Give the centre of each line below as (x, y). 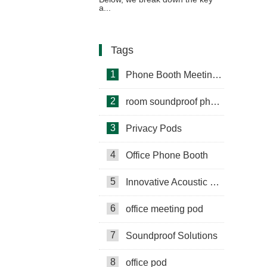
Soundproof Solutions (172, 236)
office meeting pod (164, 209)
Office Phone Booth (167, 155)
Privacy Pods (154, 128)
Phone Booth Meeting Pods (169, 75)
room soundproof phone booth (168, 102)
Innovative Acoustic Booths (168, 182)
